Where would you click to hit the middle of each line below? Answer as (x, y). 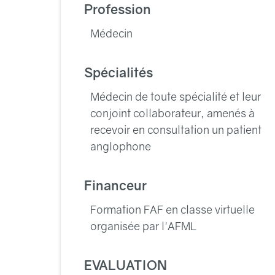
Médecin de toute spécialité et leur (176, 96)
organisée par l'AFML (144, 226)
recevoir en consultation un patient (176, 130)
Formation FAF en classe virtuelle (173, 209)
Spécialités (119, 72)
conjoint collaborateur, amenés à (173, 113)
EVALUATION (126, 265)
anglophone (121, 146)
